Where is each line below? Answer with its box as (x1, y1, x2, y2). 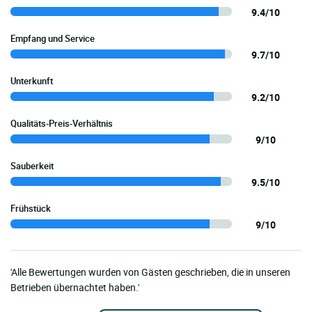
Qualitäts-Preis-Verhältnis (10, 117, 113, 130)
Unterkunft (10, 75, 53, 88)
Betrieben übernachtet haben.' (10, 281, 139, 295)
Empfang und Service (10, 32, 95, 45)
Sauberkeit (10, 159, 54, 173)
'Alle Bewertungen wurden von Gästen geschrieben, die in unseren (10, 265, 290, 279)
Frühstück (10, 202, 51, 215)
